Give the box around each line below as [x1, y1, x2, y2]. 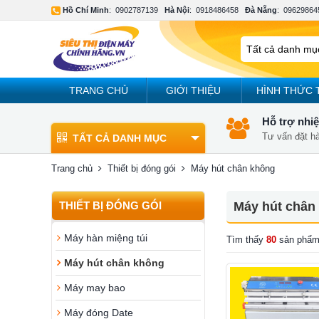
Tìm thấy [226, 234, 266, 245]
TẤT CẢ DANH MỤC [73, 132, 167, 144]
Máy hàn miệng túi [64, 232, 147, 244]
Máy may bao [64, 282, 125, 293]
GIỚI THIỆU [166, 85, 221, 96]
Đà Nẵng [245, 6, 277, 14]
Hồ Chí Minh [63, 6, 109, 14]
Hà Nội [164, 6, 189, 14]
